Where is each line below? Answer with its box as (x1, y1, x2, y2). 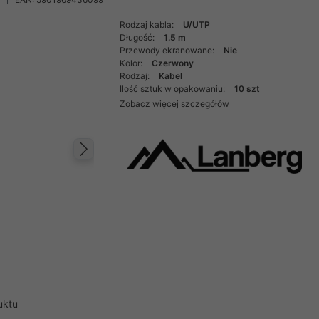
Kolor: (119, 58, 145, 68)
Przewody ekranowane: (119, 45, 216, 56)
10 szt (234, 83, 260, 94)
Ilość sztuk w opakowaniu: (119, 83, 227, 94)
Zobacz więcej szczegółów (119, 98, 229, 109)
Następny (87, 150, 184, 177)
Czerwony (151, 58, 194, 68)
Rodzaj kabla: (119, 19, 176, 30)
